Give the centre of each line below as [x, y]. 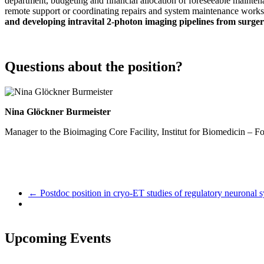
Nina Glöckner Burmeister [58, 112]
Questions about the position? [94, 67]
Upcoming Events [58, 238]
